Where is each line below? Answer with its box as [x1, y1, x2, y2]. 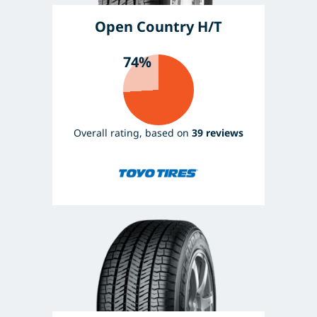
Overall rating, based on [74, 125, 192, 139]
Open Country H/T [95, 16, 222, 36]
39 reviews [192, 125, 243, 139]
